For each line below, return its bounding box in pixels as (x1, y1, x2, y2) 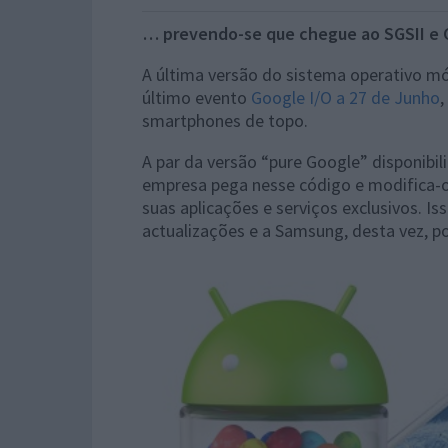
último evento (142, 86, 251, 109)
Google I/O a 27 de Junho (251, 86, 440, 109)
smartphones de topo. (142, 109, 308, 132)
